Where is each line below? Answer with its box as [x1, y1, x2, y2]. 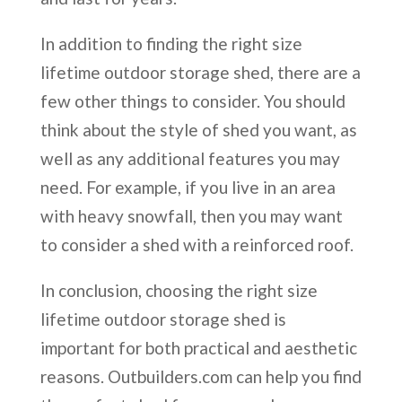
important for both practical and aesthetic [39, 336, 357, 358]
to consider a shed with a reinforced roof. [39, 233, 354, 255]
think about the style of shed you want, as [39, 118, 357, 140]
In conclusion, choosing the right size [39, 279, 318, 301]
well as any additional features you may [39, 147, 340, 169]
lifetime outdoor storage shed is [39, 308, 286, 329]
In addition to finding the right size [39, 32, 302, 54]
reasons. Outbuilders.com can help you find [39, 365, 362, 387]
